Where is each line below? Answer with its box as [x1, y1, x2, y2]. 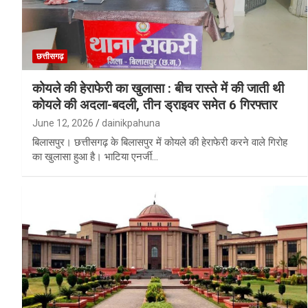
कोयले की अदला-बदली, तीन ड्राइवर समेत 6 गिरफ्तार [32, 96, 277, 113]
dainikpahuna [102, 117, 160, 129]
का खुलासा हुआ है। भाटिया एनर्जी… [32, 150, 158, 163]
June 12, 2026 [32, 117, 93, 129]
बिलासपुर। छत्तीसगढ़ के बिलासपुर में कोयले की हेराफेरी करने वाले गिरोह [32, 135, 287, 148]
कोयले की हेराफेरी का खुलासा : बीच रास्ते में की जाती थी [32, 80, 284, 96]
